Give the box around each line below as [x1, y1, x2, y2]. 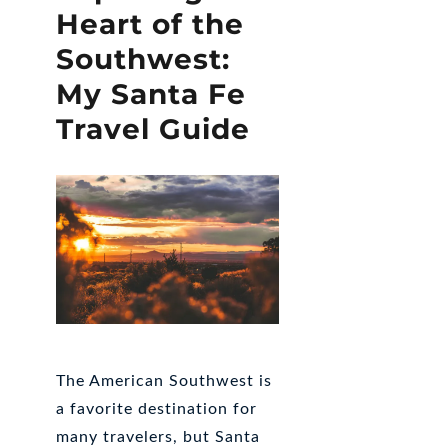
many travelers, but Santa [56, 428, 261, 445]
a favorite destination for [56, 400, 258, 417]
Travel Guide [56, 112, 251, 147]
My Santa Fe [56, 77, 247, 112]
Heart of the [56, 7, 245, 42]
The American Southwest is [56, 372, 273, 389]
